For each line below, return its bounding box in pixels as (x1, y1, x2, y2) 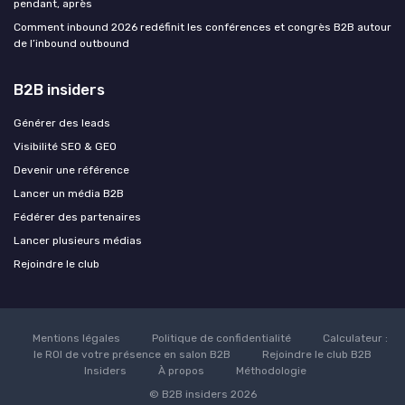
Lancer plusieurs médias (14, 233, 142, 247)
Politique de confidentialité (151, 331, 291, 344)
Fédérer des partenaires (14, 210, 141, 223)
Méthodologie (236, 363, 306, 377)
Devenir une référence (14, 163, 129, 176)
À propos (158, 363, 204, 377)
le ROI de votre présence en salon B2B (33, 347, 231, 361)
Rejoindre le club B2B (262, 347, 372, 361)
